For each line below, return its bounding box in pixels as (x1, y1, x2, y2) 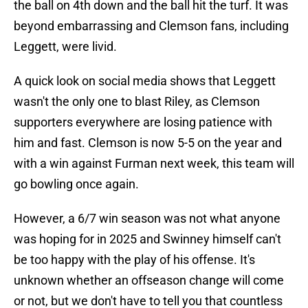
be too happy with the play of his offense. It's (14, 252, 255, 267)
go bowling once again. (14, 177, 139, 192)
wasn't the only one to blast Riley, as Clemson (14, 94, 260, 109)
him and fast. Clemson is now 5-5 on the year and (14, 135, 282, 151)
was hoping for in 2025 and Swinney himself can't (14, 232, 281, 247)
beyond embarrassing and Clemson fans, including (14, 19, 289, 34)
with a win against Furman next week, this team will (14, 156, 294, 171)
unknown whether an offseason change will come (14, 273, 284, 288)
